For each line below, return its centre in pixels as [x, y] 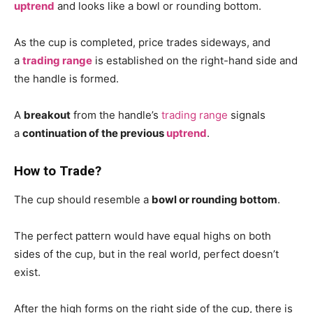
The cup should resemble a [83, 199]
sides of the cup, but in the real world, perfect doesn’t [146, 254]
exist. [27, 272]
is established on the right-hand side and [195, 60]
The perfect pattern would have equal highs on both [143, 235]
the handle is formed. [66, 78]
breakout [47, 115]
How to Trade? [58, 170]
